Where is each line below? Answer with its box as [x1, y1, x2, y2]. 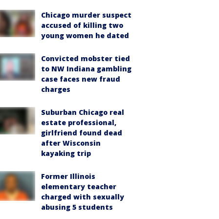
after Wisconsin [41, 138, 101, 148]
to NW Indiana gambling [41, 64, 131, 73]
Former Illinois [41, 172, 95, 181]
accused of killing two [41, 21, 123, 30]
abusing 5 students [41, 202, 113, 212]
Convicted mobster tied [41, 54, 130, 63]
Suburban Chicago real [41, 108, 124, 117]
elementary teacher [41, 182, 116, 191]
